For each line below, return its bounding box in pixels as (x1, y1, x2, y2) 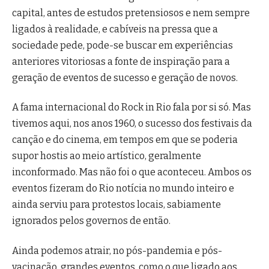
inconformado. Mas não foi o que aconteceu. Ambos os (12, 166, 252, 178)
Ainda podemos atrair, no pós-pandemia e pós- (12, 244, 222, 256)
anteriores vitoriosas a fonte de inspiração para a (12, 55, 230, 67)
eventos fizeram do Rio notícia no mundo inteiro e (12, 183, 234, 195)
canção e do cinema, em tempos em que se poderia (12, 134, 238, 146)
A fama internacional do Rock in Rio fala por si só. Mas (12, 101, 251, 113)
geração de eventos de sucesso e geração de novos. (12, 71, 238, 83)
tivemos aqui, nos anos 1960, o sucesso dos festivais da (12, 118, 252, 130)
